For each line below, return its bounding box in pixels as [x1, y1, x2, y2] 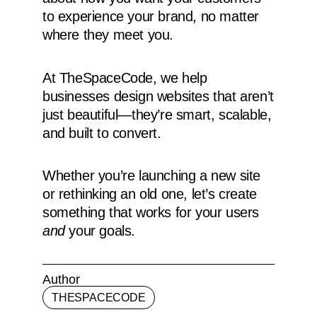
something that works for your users [42, 204, 260, 221]
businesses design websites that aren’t [42, 88, 274, 104]
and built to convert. [42, 125, 161, 141]
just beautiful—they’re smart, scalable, [42, 106, 272, 122]
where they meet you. [42, 27, 174, 43]
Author [42, 272, 80, 287]
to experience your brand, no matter [42, 8, 260, 25]
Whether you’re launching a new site [42, 168, 261, 184]
